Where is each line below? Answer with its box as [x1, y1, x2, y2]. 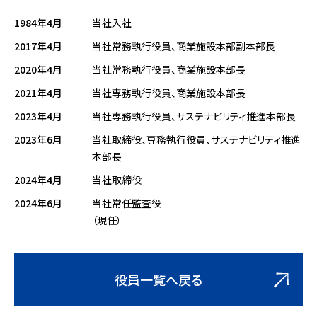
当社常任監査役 [92, 196, 161, 210]
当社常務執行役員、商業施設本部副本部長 [92, 39, 275, 53]
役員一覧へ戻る [115, 270, 202, 289]
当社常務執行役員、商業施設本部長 [92, 62, 246, 76]
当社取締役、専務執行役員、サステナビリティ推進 [92, 132, 301, 146]
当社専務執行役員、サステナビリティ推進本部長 [92, 109, 296, 123]
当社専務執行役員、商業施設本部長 [92, 86, 246, 100]
